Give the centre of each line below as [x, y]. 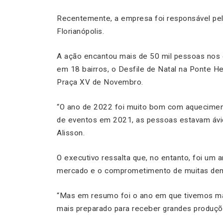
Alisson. [71, 133]
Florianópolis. [80, 32]
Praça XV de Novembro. [100, 82]
